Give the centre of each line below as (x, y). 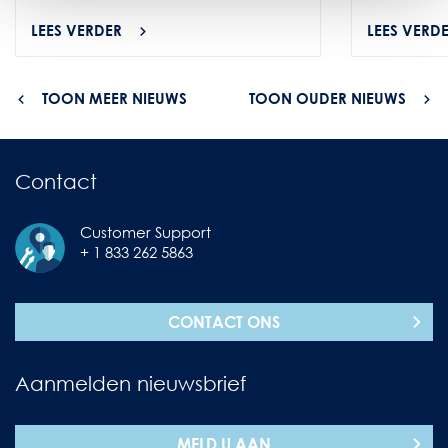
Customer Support (145, 232)
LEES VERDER (76, 29)
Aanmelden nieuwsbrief (130, 383)
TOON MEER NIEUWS (114, 97)
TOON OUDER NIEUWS (327, 97)
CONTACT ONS (224, 322)
